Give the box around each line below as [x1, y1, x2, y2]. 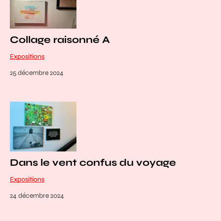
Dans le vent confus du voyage [10, 156, 176, 169]
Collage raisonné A [10, 33, 110, 46]
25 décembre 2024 [10, 68, 64, 77]
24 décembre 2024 [10, 191, 64, 200]
